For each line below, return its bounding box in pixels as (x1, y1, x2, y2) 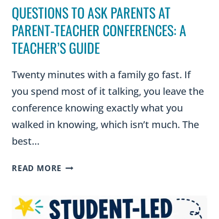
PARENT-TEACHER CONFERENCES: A (12, 20, 186, 40)
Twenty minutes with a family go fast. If (12, 67, 191, 81)
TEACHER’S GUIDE (12, 37, 100, 58)
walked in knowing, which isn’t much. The (12, 117, 199, 131)
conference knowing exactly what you (12, 101, 183, 114)
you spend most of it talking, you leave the (12, 84, 204, 98)
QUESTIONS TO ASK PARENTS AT (12, 2, 171, 22)
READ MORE (12, 162, 62, 174)
